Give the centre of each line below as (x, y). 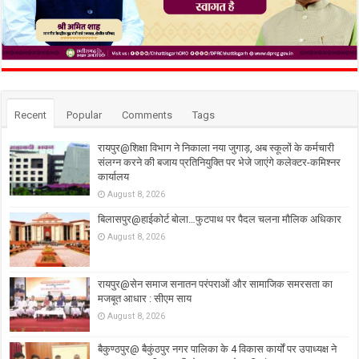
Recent (31, 115)
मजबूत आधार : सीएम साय (145, 299)
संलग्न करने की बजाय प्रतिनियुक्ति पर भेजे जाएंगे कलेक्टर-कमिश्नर (220, 163)
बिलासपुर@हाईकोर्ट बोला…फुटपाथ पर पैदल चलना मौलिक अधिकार (220, 220)
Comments (147, 115)
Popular (85, 115)
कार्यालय (114, 177)
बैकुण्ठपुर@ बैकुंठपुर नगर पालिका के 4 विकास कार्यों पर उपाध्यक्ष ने (218, 349)
